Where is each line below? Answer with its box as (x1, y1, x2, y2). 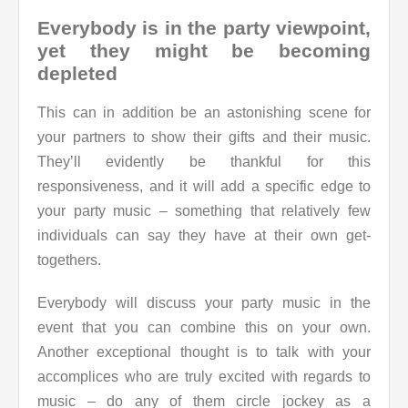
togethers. (37, 252, 101, 269)
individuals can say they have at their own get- (37, 228, 371, 244)
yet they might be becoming (37, 39, 371, 61)
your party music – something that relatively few (37, 203, 371, 219)
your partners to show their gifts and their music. (37, 129, 371, 146)
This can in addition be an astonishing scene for (37, 105, 371, 121)
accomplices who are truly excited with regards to (37, 369, 371, 385)
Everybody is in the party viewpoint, (37, 16, 371, 38)
